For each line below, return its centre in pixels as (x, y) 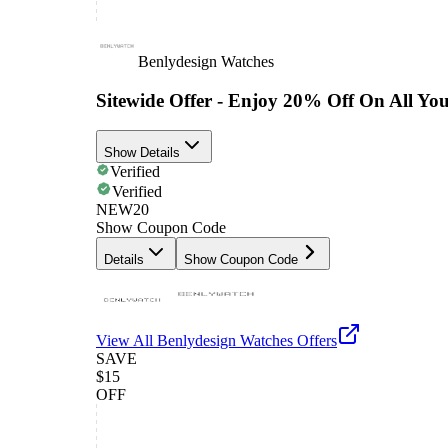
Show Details (142, 153)
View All (126, 341)
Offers (315, 341)
